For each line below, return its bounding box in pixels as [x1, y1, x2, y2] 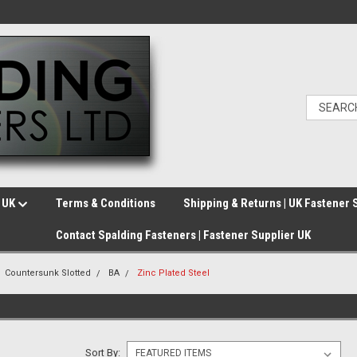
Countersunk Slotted [5, 268, 91, 278]
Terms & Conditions [56, 196, 155, 210]
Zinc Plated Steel [137, 268, 210, 278]
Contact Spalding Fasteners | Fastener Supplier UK [56, 228, 311, 242]
